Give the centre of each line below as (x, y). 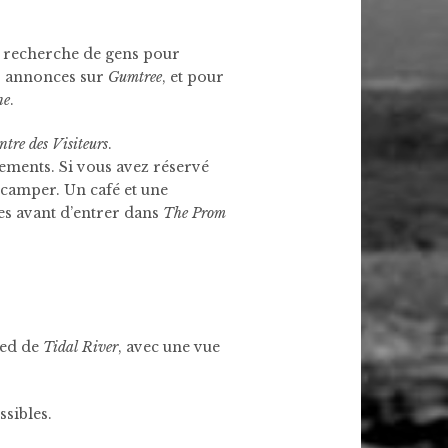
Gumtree (135, 77)
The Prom (194, 213)
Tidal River (80, 347)
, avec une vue (169, 347)
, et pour (193, 77)
